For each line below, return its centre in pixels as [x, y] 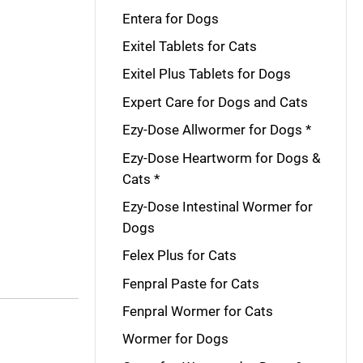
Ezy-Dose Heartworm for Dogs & [221, 158]
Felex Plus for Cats [179, 256]
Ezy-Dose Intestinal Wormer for [217, 206]
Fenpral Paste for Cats [190, 283]
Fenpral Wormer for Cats [197, 311]
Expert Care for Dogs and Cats [215, 102]
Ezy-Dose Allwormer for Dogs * [216, 130]
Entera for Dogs [170, 18]
